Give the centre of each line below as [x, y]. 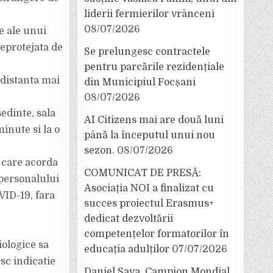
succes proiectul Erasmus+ [149, 204]
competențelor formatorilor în [157, 234]
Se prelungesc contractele [147, 52]
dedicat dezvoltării [129, 219]
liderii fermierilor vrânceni [149, 14]
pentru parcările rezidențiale [154, 67]
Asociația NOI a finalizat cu [149, 188]
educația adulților [127, 249]
